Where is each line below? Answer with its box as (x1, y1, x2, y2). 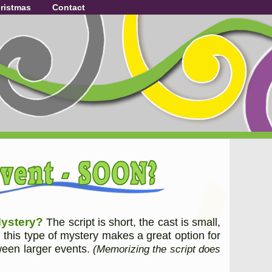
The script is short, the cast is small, (43, 216, 221, 229)
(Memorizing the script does (93, 243, 221, 256)
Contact (52, 2, 85, 12)
